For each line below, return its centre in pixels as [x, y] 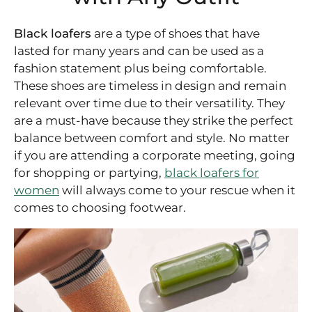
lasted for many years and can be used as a [139, 50]
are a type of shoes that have [175, 33]
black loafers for [212, 172]
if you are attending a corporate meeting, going [155, 155]
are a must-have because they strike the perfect [154, 120]
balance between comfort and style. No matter [152, 138]
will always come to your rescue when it [177, 190]
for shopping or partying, [89, 172]
